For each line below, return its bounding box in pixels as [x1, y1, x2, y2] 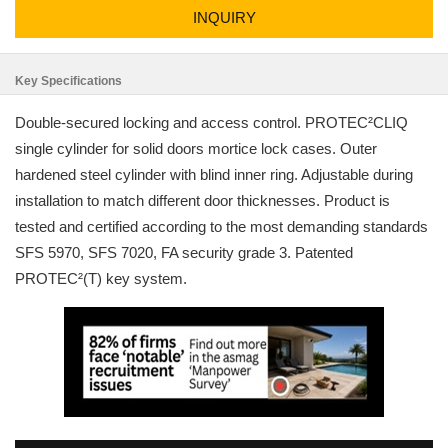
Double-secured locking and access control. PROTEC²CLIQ [15, 114, 408, 131]
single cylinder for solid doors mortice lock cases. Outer [15, 140, 377, 157]
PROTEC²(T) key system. [15, 270, 187, 287]
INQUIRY [192, 9, 256, 26]
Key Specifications [15, 74, 122, 88]
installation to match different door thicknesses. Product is [15, 192, 390, 209]
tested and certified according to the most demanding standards [15, 218, 428, 235]
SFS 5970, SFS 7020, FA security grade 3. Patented [15, 244, 353, 261]
